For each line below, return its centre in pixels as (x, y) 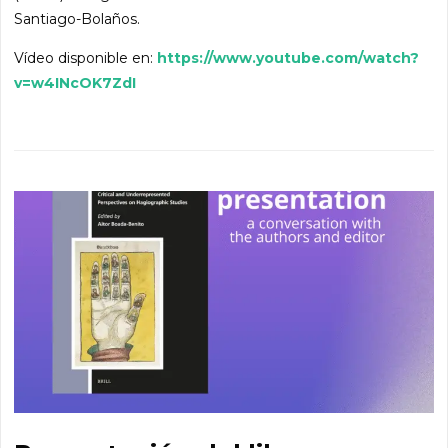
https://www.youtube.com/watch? (288, 58)
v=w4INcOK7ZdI (77, 83)
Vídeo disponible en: (86, 58)
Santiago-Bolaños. (77, 19)
